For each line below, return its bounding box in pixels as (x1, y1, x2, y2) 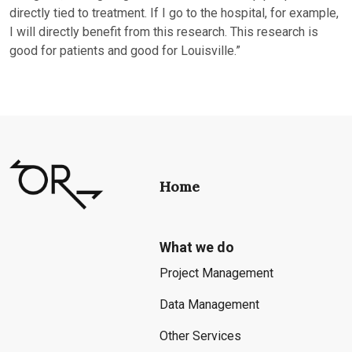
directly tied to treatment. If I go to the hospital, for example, (9, 5, 339, 20)
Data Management (159, 297, 259, 312)
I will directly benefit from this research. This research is (9, 24, 318, 39)
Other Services (159, 328, 241, 343)
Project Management (159, 266, 273, 280)
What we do (159, 239, 234, 255)
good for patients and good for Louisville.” (9, 43, 240, 58)
